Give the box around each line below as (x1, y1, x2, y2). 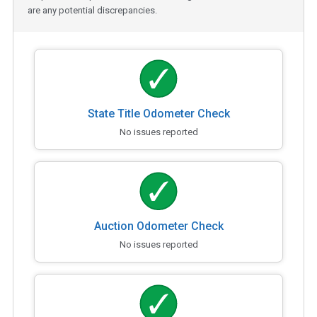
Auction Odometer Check (93, 219, 224, 233)
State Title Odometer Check (87, 106, 230, 120)
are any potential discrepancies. (28, 4, 157, 16)
